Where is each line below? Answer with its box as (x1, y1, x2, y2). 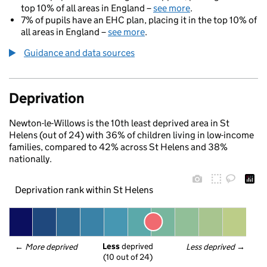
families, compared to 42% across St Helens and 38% (9, 141, 228, 153)
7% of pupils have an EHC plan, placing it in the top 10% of (21, 14, 257, 26)
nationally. (9, 153, 52, 164)
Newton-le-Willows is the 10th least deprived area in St (9, 117, 229, 129)
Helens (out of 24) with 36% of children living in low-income (9, 129, 254, 141)
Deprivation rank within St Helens (14, 184, 153, 195)
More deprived (25, 241, 79, 252)
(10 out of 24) (103, 252, 153, 263)
